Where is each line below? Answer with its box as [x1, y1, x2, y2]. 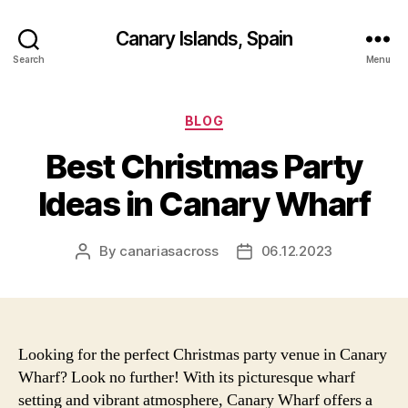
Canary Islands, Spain [115, 26, 293, 50]
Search [13, 53, 45, 65]
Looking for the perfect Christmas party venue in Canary [18, 343, 387, 365]
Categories [203, 107, 284, 127]
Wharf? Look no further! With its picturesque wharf [18, 366, 355, 388]
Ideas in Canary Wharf [37, 183, 371, 224]
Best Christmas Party [46, 146, 362, 187]
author [81, 262, 125, 280]
